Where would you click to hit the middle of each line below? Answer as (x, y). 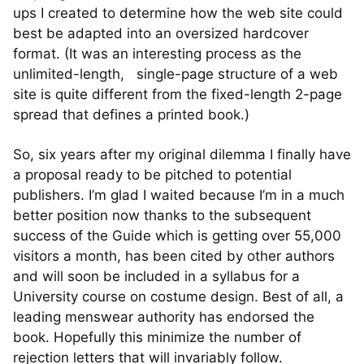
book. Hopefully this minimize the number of (157, 337)
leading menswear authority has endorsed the (164, 317)
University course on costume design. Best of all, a (178, 297)
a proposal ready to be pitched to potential (152, 175)
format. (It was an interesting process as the (157, 54)
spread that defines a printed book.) (131, 115)
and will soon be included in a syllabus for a (156, 276)
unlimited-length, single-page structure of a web (175, 74)
